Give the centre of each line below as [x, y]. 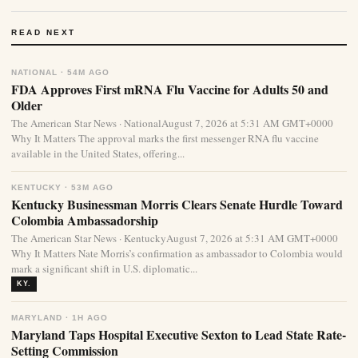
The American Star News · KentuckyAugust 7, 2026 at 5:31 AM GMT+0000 [175, 239]
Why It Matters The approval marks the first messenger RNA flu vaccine [165, 139]
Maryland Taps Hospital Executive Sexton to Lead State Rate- [179, 335]
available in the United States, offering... [98, 154]
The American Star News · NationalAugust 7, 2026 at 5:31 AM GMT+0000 [172, 123]
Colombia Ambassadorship [85, 221]
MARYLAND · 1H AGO [60, 318]
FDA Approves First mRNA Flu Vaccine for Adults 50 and [170, 89]
